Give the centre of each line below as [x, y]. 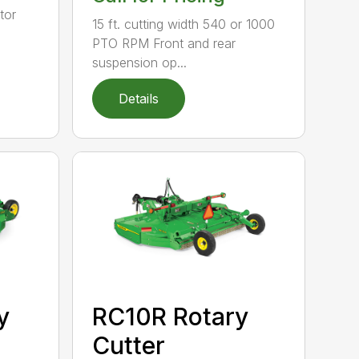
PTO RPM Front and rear [164, 44]
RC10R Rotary [171, 316]
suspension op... [140, 63]
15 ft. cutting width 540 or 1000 [184, 24]
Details [139, 99]
